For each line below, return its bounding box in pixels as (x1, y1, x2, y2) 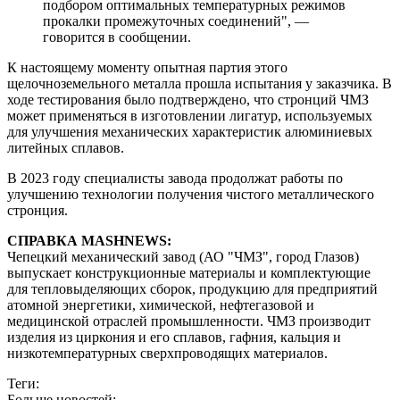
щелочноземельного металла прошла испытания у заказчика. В (7, 75, 392, 91)
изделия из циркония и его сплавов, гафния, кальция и (7, 329, 341, 345)
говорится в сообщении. (43, 29, 191, 45)
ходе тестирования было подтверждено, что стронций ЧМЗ (7, 91, 369, 107)
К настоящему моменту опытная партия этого (7, 59, 287, 75)
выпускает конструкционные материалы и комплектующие (7, 264, 371, 280)
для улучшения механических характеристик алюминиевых (7, 123, 372, 139)
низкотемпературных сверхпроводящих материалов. (7, 345, 328, 361)
